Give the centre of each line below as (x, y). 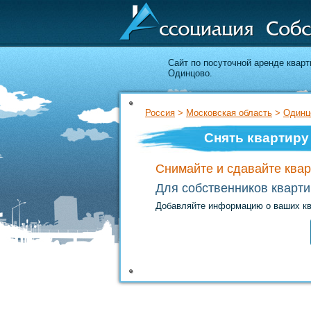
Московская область (229, 113)
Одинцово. (190, 73)
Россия (160, 113)
